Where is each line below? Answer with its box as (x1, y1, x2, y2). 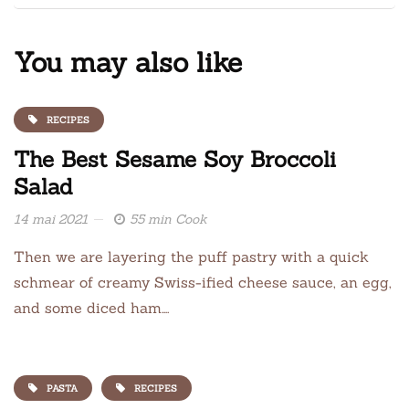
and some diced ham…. (14, 298, 169, 317)
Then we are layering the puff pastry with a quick (14, 246, 369, 266)
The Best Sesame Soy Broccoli (14, 144, 336, 173)
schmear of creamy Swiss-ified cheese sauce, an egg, (14, 272, 392, 291)
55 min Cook (130, 210, 207, 227)
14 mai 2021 (14, 210, 88, 227)
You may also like (14, 44, 242, 79)
